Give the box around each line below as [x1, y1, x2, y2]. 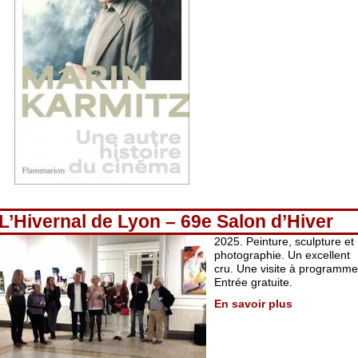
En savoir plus [214, 297, 292, 310]
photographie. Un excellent [214, 249, 350, 261]
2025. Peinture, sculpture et [214, 235, 354, 248]
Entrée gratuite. [214, 276, 292, 288]
